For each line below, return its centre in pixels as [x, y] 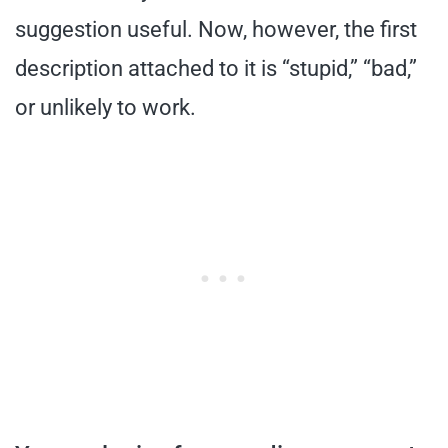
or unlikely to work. [105, 107]
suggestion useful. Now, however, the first [216, 29]
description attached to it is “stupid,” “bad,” [216, 68]
